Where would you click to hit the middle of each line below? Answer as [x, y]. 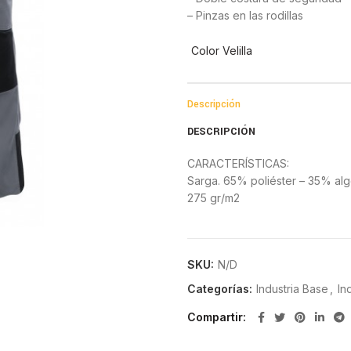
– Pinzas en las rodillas [245, 15]
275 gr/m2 [213, 198]
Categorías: [221, 289]
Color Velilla [222, 51]
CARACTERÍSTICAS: [238, 163]
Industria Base [292, 289]
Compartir [215, 317]
